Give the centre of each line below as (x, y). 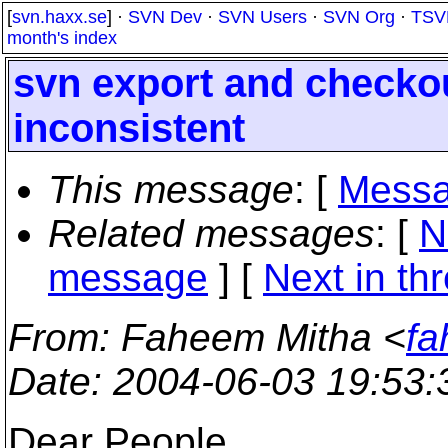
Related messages (211, 233)
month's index (62, 38)
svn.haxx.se (59, 17)
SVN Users (262, 17)
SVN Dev (165, 17)
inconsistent (129, 128)
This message (171, 189)
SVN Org (359, 17)
